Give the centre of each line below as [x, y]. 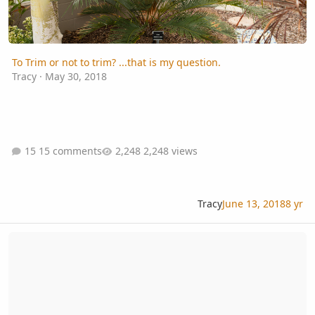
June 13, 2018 [254, 204]
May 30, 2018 [76, 76]
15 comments [70, 151]
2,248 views [170, 151]
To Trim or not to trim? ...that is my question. [116, 62]
